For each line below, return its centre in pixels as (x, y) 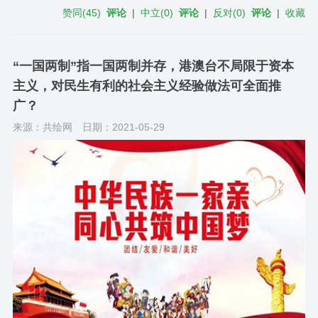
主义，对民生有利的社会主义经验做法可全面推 (147, 86)
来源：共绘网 (42, 127)
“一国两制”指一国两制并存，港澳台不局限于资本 (153, 66)
